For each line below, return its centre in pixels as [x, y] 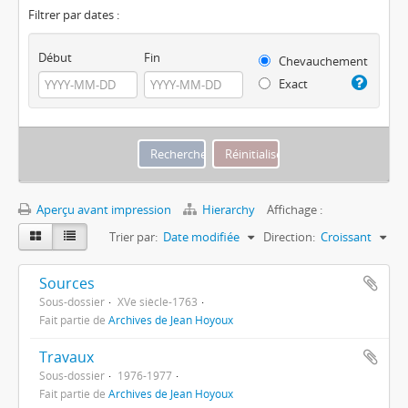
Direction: [289, 236]
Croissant [346, 236]
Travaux [66, 357]
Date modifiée [201, 236]
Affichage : [295, 209]
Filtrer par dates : [74, 15]
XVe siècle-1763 [158, 301]
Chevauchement [321, 61]
